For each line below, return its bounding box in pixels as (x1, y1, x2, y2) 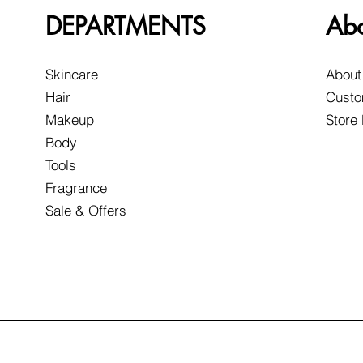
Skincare (45, 66, 99, 83)
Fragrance (45, 179, 108, 197)
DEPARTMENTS (45, 10, 207, 43)
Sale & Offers (45, 202, 127, 220)
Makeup (45, 111, 95, 129)
